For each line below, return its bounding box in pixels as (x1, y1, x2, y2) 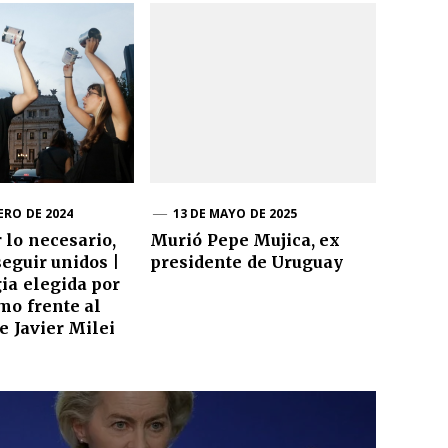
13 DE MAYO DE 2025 (172, 204, 298, 222)
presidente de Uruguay (150, 251, 343, 272)
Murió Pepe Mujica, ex (150, 229, 341, 250)
